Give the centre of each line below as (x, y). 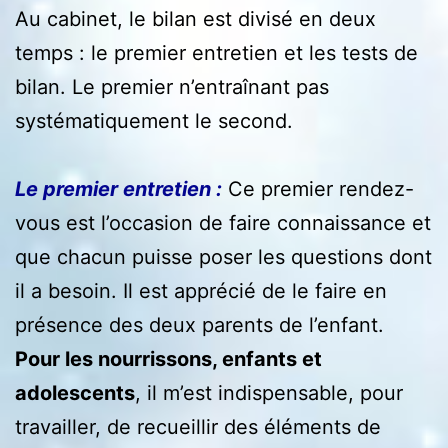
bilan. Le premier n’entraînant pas (172, 86)
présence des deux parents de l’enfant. (199, 324)
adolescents (75, 392)
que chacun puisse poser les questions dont (223, 256)
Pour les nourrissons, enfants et (168, 358)
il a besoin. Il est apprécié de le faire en (201, 290)
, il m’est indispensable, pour (269, 392)
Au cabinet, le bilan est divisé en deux (195, 18)
